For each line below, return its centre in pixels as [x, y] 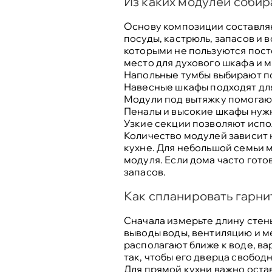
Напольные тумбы [167, 74]
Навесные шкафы [166, 87]
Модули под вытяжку [175, 99]
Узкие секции [157, 123]
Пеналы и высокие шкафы [186, 111]
